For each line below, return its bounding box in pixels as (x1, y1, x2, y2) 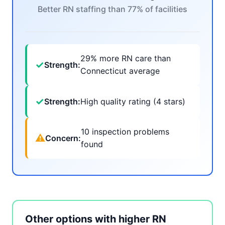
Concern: (45, 133, 81, 143)
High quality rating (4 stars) (80, 96, 185, 106)
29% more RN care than (80, 53, 171, 63)
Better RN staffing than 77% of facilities (38, 4, 187, 14)
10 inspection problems (81, 127, 169, 137)
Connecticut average (80, 66, 160, 76)
